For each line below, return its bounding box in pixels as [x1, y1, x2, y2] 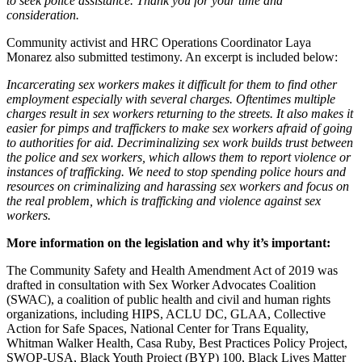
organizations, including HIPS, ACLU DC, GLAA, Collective [6, 306, 326, 321]
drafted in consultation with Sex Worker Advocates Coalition [6, 277, 316, 292]
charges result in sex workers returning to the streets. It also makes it [6, 106, 353, 120]
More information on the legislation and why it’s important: [6, 235, 330, 250]
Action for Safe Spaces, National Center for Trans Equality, [6, 321, 309, 335]
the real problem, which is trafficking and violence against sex [6, 193, 321, 208]
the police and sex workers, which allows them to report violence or [6, 149, 351, 164]
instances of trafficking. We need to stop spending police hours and [6, 164, 346, 179]
